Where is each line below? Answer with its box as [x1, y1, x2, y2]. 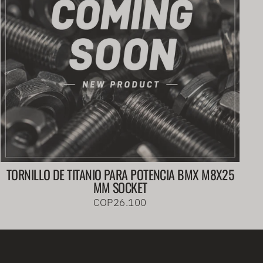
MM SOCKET [93, 177, 147, 197]
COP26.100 [93, 195, 147, 209]
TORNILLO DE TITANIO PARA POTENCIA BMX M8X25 [6, 164, 234, 184]
